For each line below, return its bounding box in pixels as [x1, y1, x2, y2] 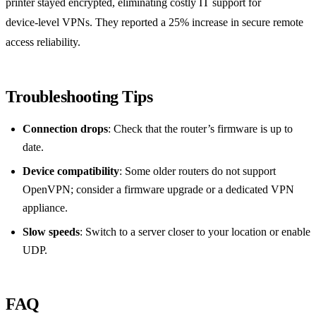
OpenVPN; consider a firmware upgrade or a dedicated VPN [23, 183, 294, 195]
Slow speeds [23, 225, 80, 238]
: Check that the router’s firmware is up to [108, 122, 293, 135]
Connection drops [23, 122, 108, 135]
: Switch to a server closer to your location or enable [80, 225, 310, 238]
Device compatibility [23, 164, 119, 177]
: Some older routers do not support [119, 164, 276, 177]
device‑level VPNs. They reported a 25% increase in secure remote [6, 16, 303, 28]
